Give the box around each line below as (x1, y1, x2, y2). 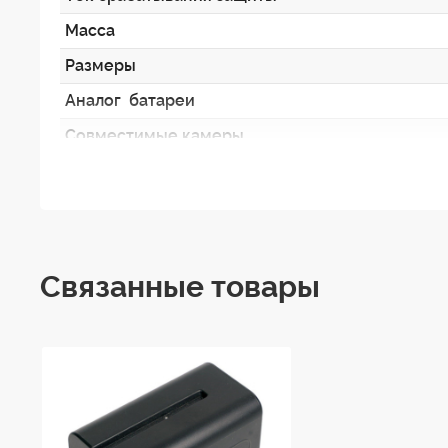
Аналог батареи (65, 90, 195, 110)
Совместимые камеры (65, 125, 244, 145)
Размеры (65, 55, 136, 75)
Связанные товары (40, 268, 320, 304)
